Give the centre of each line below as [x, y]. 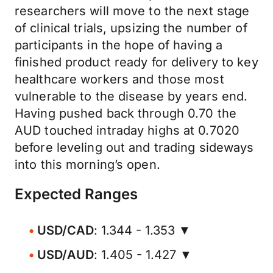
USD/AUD [66, 255]
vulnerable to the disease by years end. [131, 96]
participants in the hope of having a [119, 45]
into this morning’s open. [87, 165]
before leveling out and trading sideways [134, 147]
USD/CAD [66, 230]
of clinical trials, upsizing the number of [131, 28]
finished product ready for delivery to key [136, 62]
